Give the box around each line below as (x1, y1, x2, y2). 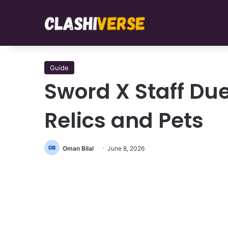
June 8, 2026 (107, 145, 145, 152)
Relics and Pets (44, 106, 204, 135)
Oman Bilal (63, 145, 94, 152)
